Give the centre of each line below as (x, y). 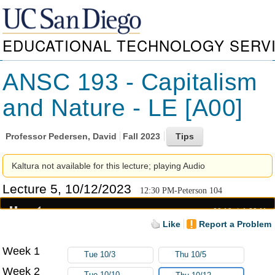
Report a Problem (235, 224)
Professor (27, 136)
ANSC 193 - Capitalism (130, 82)
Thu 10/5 (191, 254)
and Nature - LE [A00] (123, 108)
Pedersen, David (82, 136)
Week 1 (21, 251)
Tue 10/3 (100, 254)
